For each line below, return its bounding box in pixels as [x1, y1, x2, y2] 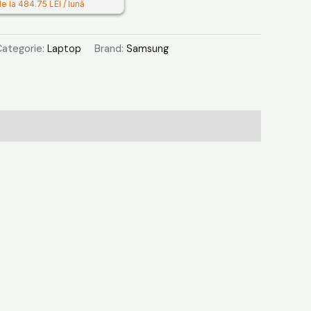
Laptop [47, 42, 81, 55]
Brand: [94, 42, 126, 55]
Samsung [126, 42, 169, 55]
